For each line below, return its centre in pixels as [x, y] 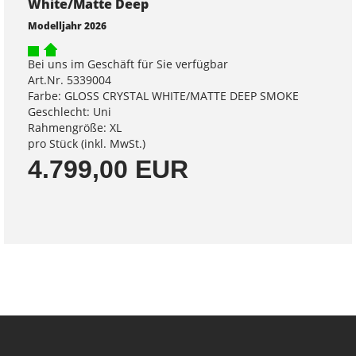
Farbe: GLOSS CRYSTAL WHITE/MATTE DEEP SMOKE [163, 96]
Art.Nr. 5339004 [70, 80]
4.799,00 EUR [108, 170]
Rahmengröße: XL [75, 128]
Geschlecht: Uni [70, 112]
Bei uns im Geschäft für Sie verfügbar [128, 64]
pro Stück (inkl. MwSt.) [87, 144]
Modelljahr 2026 [67, 26]
